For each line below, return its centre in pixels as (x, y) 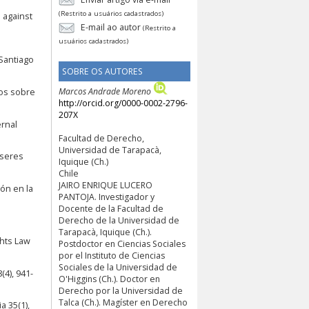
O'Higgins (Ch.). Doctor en (109, 279)
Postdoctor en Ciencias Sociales (122, 243)
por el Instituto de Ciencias (112, 255)
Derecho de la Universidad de (119, 220)
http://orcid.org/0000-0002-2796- (123, 103)
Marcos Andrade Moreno (105, 91)
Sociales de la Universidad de (118, 267)
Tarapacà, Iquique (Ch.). (105, 232)
